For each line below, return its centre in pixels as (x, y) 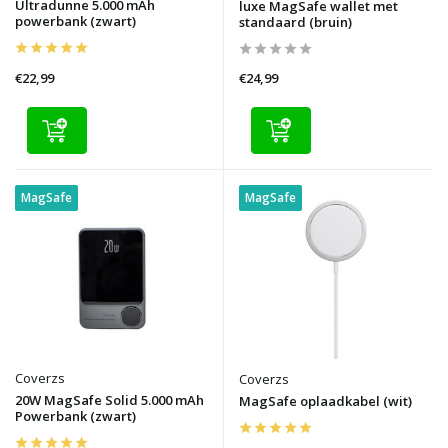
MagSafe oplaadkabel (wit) (325, 400)
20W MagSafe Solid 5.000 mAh (109, 399)
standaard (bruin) (295, 22)
